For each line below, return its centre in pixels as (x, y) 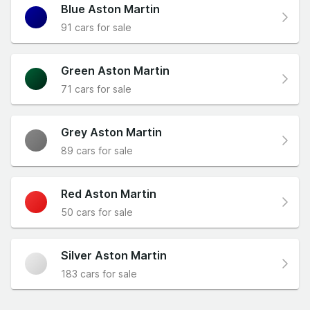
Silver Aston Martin (114, 255)
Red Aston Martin (109, 193)
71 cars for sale (96, 89)
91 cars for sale (96, 27)
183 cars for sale (99, 273)
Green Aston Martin (115, 70)
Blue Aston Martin (110, 9)
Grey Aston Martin (111, 132)
